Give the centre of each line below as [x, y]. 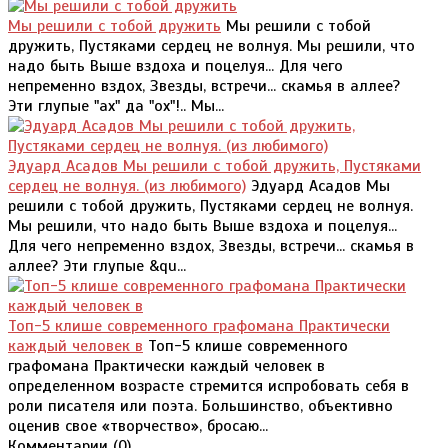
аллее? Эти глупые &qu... [97, 266]
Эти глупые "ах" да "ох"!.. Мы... [116, 106]
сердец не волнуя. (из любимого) [127, 186]
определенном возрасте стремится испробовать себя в [208, 386]
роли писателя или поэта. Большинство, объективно [200, 406]
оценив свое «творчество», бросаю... [138, 426]
